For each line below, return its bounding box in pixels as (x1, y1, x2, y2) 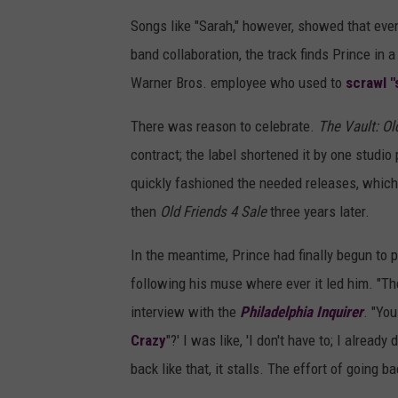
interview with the (131, 303, 240, 322)
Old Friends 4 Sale (160, 203, 267, 221)
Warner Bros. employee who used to (131, 74, 346, 92)
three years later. (267, 203, 370, 221)
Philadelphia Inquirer (240, 303, 363, 322)
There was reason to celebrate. (131, 117, 318, 136)
